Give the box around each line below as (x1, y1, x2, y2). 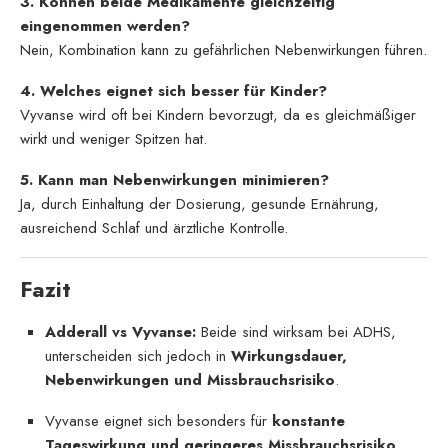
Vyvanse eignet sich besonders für (45, 409, 272, 432)
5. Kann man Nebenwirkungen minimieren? (20, 168, 329, 191)
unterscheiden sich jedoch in (45, 344, 231, 367)
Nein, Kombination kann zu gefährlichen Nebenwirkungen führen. (20, 38, 427, 61)
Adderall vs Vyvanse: (45, 320, 196, 343)
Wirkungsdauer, (231, 344, 347, 367)
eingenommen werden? (20, 14, 190, 37)
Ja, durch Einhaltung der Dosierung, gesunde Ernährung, (20, 192, 379, 215)
